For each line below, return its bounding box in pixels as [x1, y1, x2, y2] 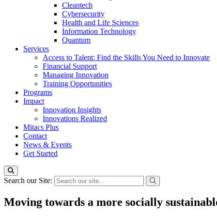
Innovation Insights [43, 106, 101, 114]
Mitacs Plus [23, 123, 59, 131]
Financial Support [43, 62, 97, 70]
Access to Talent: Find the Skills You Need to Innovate [43, 53, 210, 62]
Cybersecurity [62, 10, 105, 18]
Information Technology [62, 27, 136, 35]
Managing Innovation [43, 71, 108, 79]
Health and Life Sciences [62, 18, 139, 27]
